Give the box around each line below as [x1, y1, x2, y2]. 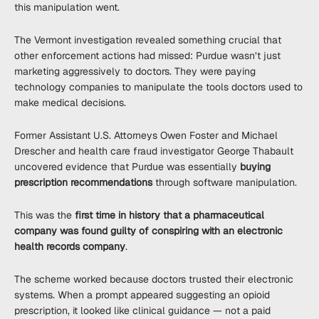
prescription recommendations [14, 176, 152, 189]
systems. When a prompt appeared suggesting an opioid [14, 288, 270, 301]
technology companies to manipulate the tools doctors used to [14, 80, 303, 93]
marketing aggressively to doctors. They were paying [14, 65, 256, 78]
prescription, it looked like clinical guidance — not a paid [14, 304, 271, 317]
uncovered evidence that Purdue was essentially [14, 160, 237, 173]
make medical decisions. [14, 96, 126, 109]
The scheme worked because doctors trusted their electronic [14, 273, 293, 286]
